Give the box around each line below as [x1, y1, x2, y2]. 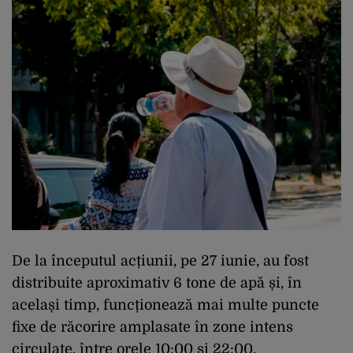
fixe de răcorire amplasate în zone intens [12, 319, 293, 336]
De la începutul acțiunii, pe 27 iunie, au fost [12, 253, 309, 269]
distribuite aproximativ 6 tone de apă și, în [12, 275, 302, 292]
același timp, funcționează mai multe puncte [12, 297, 319, 314]
